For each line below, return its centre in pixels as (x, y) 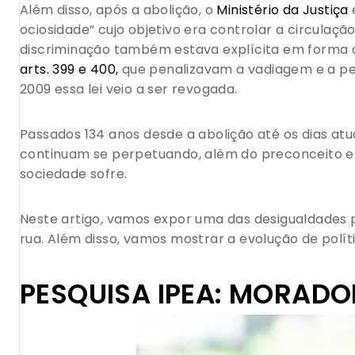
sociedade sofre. (74, 174)
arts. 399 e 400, (71, 70)
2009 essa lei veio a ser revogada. (129, 90)
